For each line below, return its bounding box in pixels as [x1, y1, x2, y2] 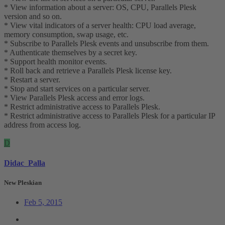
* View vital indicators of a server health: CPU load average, [4, 21, 196, 30]
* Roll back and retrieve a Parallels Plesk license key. [4, 66, 172, 75]
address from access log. [4, 121, 81, 130]
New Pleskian [4, 178, 42, 186]
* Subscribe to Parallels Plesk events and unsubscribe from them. [4, 39, 209, 48]
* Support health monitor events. [4, 57, 107, 66]
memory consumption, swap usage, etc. [4, 30, 129, 39]
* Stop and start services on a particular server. [4, 84, 150, 93]
